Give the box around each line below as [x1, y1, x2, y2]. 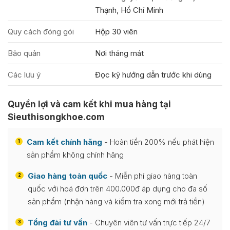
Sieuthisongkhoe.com [8, 111, 105, 122]
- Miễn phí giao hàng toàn [107, 170, 197, 181]
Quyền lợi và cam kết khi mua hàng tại [8, 99, 171, 109]
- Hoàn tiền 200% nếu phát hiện [102, 137, 214, 147]
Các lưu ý [8, 69, 41, 80]
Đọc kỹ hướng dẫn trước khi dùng [95, 69, 212, 80]
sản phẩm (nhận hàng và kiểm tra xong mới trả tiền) [28, 196, 205, 206]
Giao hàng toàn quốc [28, 170, 107, 181]
